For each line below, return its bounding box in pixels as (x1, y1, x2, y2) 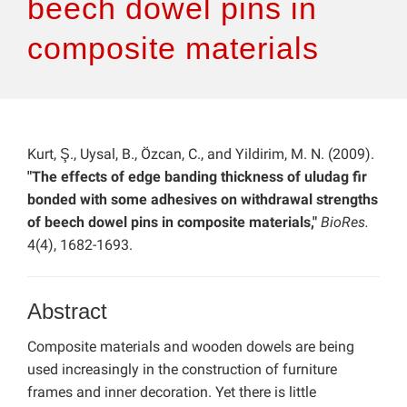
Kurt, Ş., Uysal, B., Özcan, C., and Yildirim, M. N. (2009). (27, 145, 374, 164)
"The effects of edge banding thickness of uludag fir (27, 168, 367, 186)
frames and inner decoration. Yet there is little (27, 383, 316, 402)
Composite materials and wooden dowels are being (27, 338, 354, 356)
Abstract (27, 299, 107, 324)
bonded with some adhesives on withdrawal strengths (27, 191, 378, 209)
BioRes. (317, 213, 369, 232)
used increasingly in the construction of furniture (27, 361, 337, 379)
